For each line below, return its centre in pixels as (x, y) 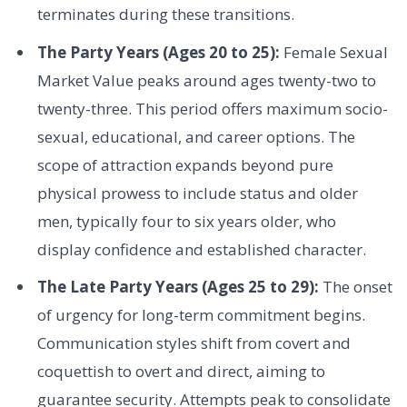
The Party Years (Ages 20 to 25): (158, 52)
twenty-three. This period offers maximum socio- (212, 108)
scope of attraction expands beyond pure (185, 164)
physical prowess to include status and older (197, 193)
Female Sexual (333, 52)
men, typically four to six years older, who (186, 221)
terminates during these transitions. (165, 15)
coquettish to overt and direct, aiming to (181, 372)
